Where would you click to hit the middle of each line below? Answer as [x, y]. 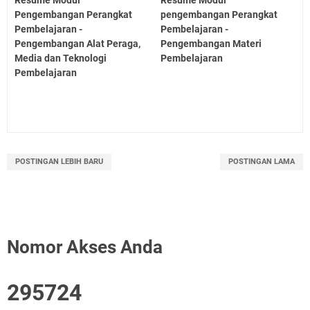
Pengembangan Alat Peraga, [77, 43]
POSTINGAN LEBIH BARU [59, 161]
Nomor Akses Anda [85, 247]
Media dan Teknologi [61, 58]
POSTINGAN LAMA [262, 161]
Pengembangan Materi [211, 43]
